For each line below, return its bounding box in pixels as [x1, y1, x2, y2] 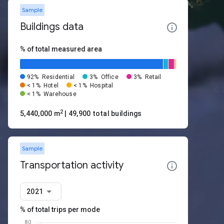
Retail [144, 73, 161, 80]
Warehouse [43, 90, 76, 97]
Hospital [90, 82, 113, 89]
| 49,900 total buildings [63, 109, 142, 117]
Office [100, 73, 118, 80]
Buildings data [20, 20, 83, 33]
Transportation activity [20, 159, 123, 171]
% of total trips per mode [20, 205, 100, 213]
